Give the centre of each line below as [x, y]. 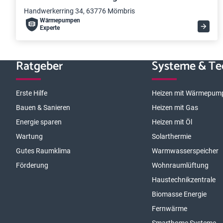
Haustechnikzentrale [184, 180]
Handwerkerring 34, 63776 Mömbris [79, 11]
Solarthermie [172, 136]
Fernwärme [170, 209]
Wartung [29, 136]
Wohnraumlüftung [180, 165]
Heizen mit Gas [175, 108]
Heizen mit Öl [172, 122]
